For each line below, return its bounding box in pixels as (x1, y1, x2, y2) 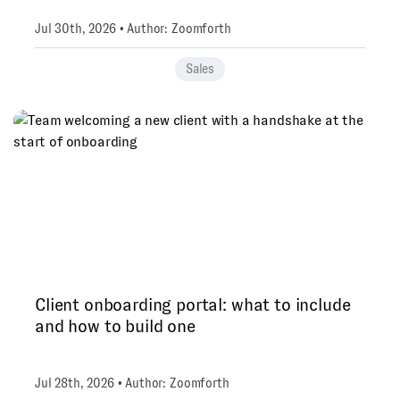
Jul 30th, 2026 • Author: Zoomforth (35, 21, 231, 36)
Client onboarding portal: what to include (35, 295, 351, 314)
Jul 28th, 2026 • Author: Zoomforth (35, 376, 229, 390)
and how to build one (35, 316, 196, 336)
